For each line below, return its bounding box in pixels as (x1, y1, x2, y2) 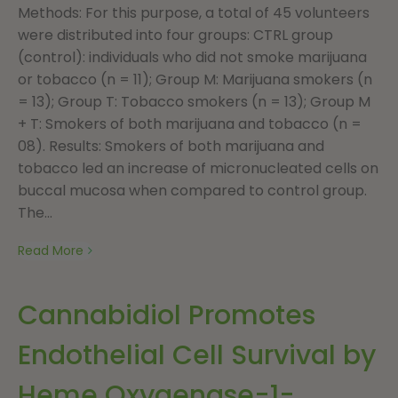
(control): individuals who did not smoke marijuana (18, 46, 367, 68)
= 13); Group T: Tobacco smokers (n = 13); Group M (18, 91, 370, 112)
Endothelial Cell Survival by (18, 336, 376, 374)
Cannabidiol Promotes (18, 296, 315, 334)
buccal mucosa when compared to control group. (18, 179, 367, 201)
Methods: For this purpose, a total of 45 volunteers (18, 2, 370, 23)
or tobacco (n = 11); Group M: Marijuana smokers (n (18, 68, 372, 90)
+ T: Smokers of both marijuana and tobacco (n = (18, 113, 362, 134)
